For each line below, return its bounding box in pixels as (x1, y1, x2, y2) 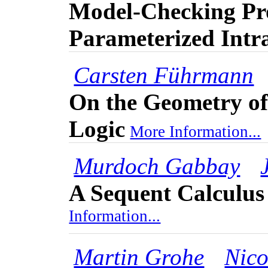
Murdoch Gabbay (74, 153, 240, 179)
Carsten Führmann (74, 62, 254, 89)
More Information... (130, 123, 261, 141)
